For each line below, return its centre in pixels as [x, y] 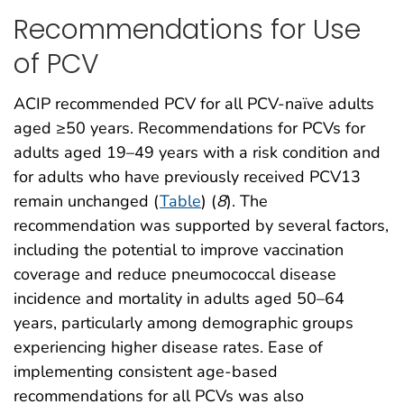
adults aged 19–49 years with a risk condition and [197, 153]
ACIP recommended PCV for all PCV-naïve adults [194, 104]
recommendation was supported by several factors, [201, 226]
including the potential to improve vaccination [179, 250]
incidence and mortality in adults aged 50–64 [179, 299]
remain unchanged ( [87, 202]
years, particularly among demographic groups [184, 323]
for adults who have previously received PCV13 [187, 177]
